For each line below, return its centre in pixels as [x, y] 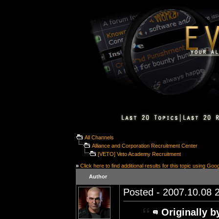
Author [98, 176]
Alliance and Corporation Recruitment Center [145, 146]
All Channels [99, 137]
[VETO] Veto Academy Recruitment [139, 154]
